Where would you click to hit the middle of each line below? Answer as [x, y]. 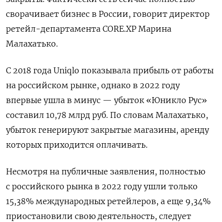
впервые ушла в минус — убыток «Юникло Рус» [107, 100]
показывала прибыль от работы [147, 70]
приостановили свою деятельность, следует [99, 216]
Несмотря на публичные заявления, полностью [106, 171]
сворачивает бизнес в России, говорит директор [108, 14]
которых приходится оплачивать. [77, 144]
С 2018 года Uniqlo [43, 70]
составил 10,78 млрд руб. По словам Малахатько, [107, 115]
